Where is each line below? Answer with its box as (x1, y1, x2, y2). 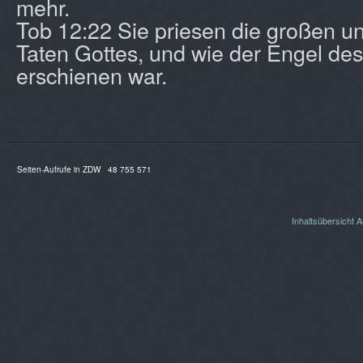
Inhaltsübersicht (292, 214, 354, 227)
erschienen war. (16, 59, 167, 91)
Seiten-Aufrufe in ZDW (17, 164, 108, 175)
